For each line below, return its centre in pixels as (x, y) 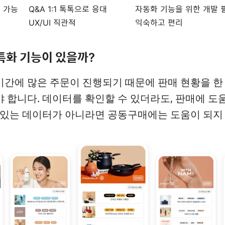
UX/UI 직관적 (52, 23)
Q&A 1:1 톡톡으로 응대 (68, 9)
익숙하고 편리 (159, 23)
